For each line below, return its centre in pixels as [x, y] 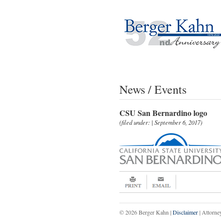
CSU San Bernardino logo [163, 112]
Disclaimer [185, 212]
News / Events [153, 89]
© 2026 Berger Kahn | [146, 212]
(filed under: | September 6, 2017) [161, 122]
